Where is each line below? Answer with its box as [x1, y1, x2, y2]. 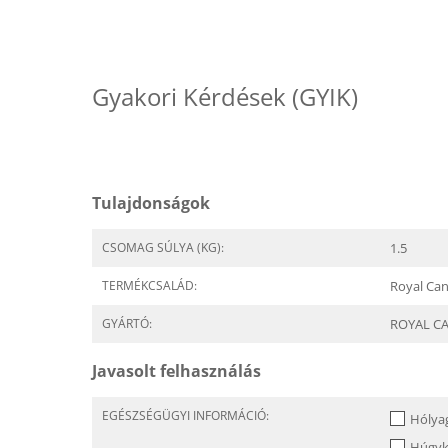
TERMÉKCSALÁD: [102, 277, 197, 294]
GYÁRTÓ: [102, 315, 152, 332]
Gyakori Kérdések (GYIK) [92, 80, 358, 113]
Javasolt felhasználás [92, 360, 261, 382]
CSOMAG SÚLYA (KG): [102, 239, 224, 256]
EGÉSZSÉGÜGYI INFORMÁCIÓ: [102, 407, 269, 424]
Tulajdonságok [92, 192, 210, 214]
